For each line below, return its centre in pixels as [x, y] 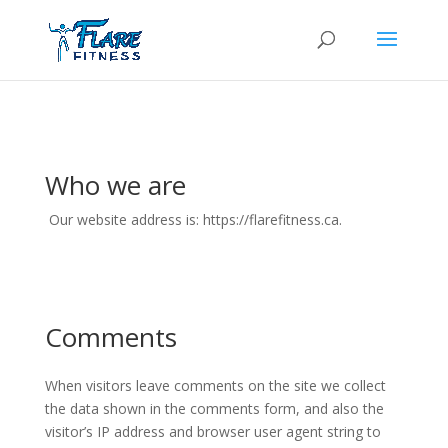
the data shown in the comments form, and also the [214, 408]
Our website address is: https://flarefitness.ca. [195, 219]
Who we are [115, 185]
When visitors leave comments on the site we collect [215, 385]
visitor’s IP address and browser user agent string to [212, 431]
